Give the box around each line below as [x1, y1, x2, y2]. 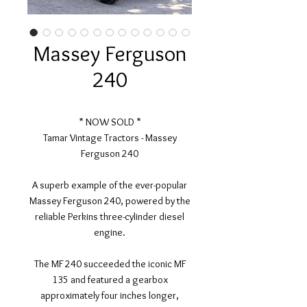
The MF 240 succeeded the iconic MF [34, 258, 186, 270]
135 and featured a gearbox [51, 273, 168, 286]
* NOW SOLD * [78, 116, 141, 128]
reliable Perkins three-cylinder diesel [35, 210, 184, 223]
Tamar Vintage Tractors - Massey [42, 132, 177, 144]
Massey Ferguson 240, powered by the [29, 195, 191, 207]
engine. [94, 226, 125, 238]
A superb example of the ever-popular [32, 179, 187, 191]
